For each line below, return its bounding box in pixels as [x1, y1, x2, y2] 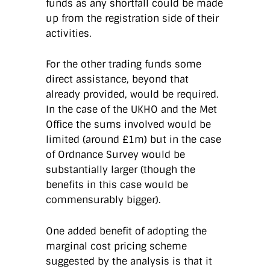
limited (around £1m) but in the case [46, 133, 221, 146]
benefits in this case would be [46, 178, 188, 192]
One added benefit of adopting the [46, 225, 207, 238]
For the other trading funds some [46, 58, 201, 71]
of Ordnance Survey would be [46, 148, 185, 162]
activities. [46, 27, 92, 40]
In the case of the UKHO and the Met [46, 103, 217, 116]
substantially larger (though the [46, 163, 195, 177]
